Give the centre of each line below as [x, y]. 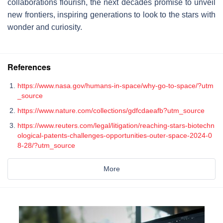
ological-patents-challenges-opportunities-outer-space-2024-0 [115, 135]
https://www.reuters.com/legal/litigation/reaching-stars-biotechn [116, 125]
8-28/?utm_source [46, 145]
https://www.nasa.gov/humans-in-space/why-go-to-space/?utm [115, 85]
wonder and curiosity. [45, 27]
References [29, 67]
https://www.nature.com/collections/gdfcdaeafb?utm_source [111, 110]
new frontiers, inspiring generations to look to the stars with [111, 14]
